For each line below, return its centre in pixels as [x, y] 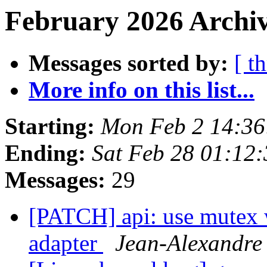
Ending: [45, 153]
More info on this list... [142, 90]
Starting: [50, 126]
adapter [66, 243]
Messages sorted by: [128, 63]
